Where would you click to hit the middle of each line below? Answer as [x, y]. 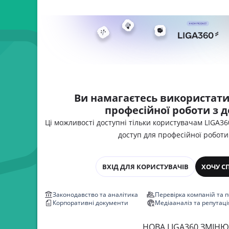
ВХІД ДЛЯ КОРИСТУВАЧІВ [145, 167]
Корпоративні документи [90, 203]
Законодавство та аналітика [95, 194]
